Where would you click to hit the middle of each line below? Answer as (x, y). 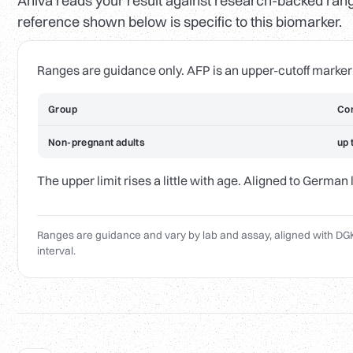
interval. (56, 251)
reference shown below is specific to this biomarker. (180, 22)
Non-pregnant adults (97, 143)
